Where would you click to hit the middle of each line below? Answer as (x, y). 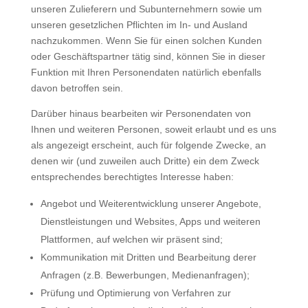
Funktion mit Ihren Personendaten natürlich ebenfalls (146, 72)
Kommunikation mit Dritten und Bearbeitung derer (148, 257)
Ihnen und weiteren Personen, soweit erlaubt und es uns (153, 129)
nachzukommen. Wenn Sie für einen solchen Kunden (146, 41)
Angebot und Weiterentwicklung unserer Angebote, (151, 203)
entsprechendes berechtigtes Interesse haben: (132, 177)
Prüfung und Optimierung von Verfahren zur (135, 293)
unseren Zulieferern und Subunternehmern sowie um (146, 9)
